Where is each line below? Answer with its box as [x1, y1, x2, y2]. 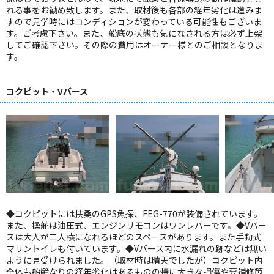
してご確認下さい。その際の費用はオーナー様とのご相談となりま [6, 38, 263, 51]
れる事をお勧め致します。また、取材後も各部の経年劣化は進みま [6, 3, 262, 16]
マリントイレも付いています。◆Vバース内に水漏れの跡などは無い [6, 242, 267, 254]
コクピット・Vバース [6, 84, 88, 97]
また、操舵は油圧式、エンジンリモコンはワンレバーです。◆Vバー [6, 218, 267, 231]
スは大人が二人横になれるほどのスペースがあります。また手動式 [6, 230, 261, 243]
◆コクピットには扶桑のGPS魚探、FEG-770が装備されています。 [6, 207, 262, 220]
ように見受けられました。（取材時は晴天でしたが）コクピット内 [6, 253, 263, 266]
